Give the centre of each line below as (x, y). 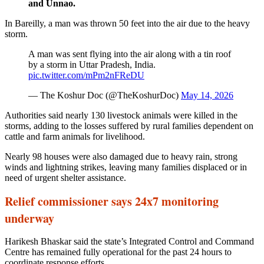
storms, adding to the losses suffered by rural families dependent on (129, 126)
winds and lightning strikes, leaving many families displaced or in (126, 167)
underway (29, 218)
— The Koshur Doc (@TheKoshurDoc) (105, 95)
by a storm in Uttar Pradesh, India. (92, 64)
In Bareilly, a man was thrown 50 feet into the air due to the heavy (127, 23)
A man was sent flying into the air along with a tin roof (130, 54)
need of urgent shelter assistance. (65, 177)
